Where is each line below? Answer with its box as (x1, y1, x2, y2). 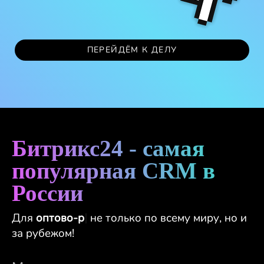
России (12, 180, 83, 206)
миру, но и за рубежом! (12, 225, 131, 241)
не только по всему (124, 210, 227, 226)
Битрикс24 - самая (12, 136, 204, 161)
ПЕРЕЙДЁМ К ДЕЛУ (87, 44, 177, 55)
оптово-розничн (36, 210, 121, 226)
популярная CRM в (12, 158, 215, 183)
